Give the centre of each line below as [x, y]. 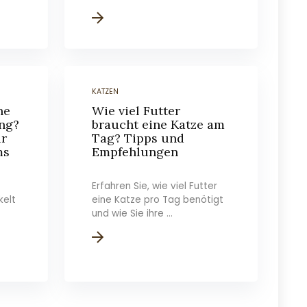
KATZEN [106, 91]
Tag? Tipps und [138, 138]
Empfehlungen [135, 152]
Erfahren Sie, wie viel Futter [155, 186]
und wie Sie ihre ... [133, 213]
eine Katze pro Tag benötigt [158, 200]
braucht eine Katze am [159, 124]
